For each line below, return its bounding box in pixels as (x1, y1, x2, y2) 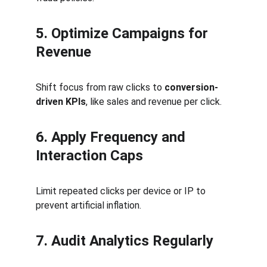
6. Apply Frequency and (36, 129, 189, 145)
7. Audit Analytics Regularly (36, 232, 213, 249)
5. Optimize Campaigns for (36, 25, 212, 42)
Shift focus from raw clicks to (36, 82, 164, 93)
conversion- (164, 82, 218, 93)
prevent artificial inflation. (36, 200, 141, 211)
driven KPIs (36, 96, 86, 107)
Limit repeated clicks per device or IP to (36, 185, 208, 197)
